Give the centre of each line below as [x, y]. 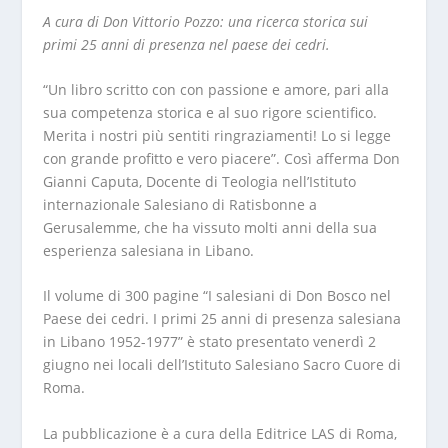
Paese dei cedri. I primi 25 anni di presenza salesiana [221, 319]
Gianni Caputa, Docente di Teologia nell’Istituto [199, 181]
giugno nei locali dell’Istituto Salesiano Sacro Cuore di [221, 365]
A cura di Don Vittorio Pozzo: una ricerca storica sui [205, 21]
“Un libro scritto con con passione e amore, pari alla [215, 89]
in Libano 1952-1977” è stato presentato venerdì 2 [209, 342]
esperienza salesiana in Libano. [148, 250]
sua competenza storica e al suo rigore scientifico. [209, 112]
